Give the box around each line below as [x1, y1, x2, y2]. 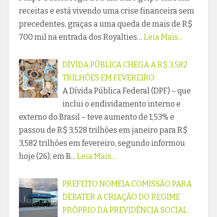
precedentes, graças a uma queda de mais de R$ [18, 19, 192, 29]
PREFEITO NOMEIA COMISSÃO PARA [62, 179, 192, 188]
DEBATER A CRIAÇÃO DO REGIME [62, 192, 180, 201]
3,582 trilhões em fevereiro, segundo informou [18, 138, 185, 148]
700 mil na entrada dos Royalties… [18, 32, 142, 42]
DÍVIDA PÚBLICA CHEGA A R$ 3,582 [62, 60, 187, 69]
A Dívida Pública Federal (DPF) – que [62, 86, 191, 95]
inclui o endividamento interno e [62, 99, 181, 108]
